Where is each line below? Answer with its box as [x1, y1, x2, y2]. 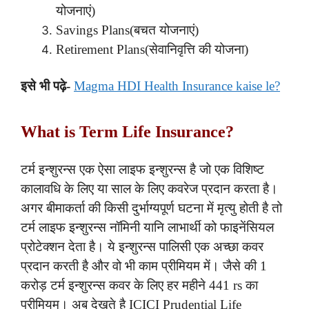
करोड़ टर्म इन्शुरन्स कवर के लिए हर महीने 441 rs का [21, 277, 258, 292]
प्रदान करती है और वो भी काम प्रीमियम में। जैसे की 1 [21, 258, 267, 273]
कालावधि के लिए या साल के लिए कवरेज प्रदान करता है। [21, 181, 278, 196]
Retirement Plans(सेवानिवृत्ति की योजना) [56, 41, 248, 57]
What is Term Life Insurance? [21, 122, 234, 141]
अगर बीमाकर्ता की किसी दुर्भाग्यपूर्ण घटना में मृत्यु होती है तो [21, 200, 282, 215]
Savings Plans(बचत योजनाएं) [56, 22, 199, 37]
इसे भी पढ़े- [21, 79, 74, 94]
